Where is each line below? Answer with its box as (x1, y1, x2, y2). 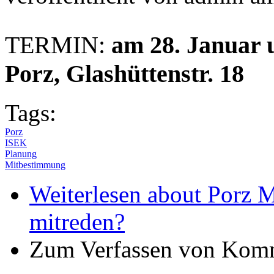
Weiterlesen (29, 180, 141, 207)
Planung (5, 148, 37, 159)
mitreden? (29, 208, 125, 235)
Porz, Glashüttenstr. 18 (5, 60, 244, 88)
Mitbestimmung (5, 159, 65, 170)
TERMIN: (5, 31, 111, 59)
